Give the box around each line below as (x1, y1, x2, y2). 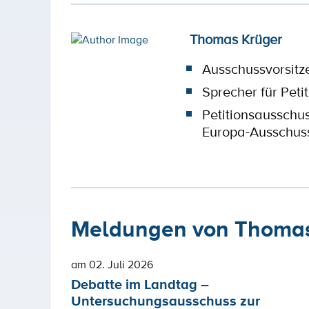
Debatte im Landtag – (71, 275, 209, 295)
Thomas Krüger (190, 30, 282, 49)
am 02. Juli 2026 (71, 257, 153, 272)
